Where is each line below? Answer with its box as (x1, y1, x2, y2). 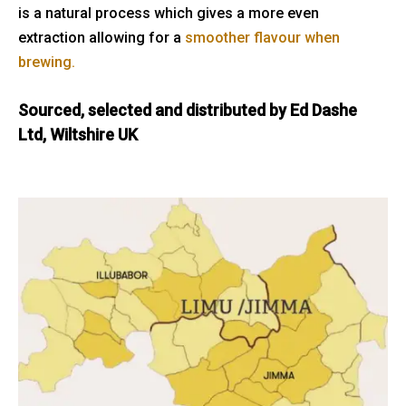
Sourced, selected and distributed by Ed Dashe (18, 100, 357, 120)
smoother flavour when (185, 29, 340, 47)
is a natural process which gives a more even (18, 5, 319, 23)
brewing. (18, 53, 75, 72)
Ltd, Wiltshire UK (18, 124, 138, 144)
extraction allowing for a (18, 29, 185, 47)
